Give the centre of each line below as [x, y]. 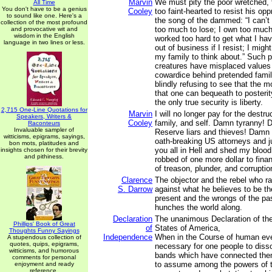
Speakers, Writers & [44, 116]
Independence [128, 237]
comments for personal [44, 257]
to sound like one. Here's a [44, 15]
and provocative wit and [44, 29]
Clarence [137, 180]
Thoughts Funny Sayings [44, 230]
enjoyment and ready [44, 264]
